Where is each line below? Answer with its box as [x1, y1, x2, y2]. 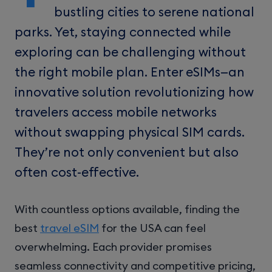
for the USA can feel [99, 220, 206, 235]
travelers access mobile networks [15, 103, 217, 120]
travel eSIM [40, 220, 99, 235]
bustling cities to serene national [54, 3, 254, 20]
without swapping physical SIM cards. [15, 123, 245, 140]
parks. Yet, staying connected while [15, 23, 231, 40]
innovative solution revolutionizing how [15, 83, 254, 100]
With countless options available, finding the [15, 202, 240, 216]
